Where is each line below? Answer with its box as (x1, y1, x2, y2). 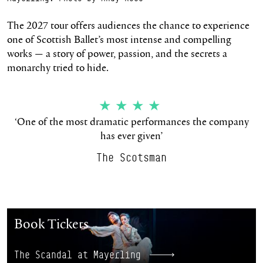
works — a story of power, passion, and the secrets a (7, 46, 227, 60)
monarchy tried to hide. (7, 60, 109, 75)
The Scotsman (96, 151, 167, 164)
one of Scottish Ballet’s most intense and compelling (7, 32, 231, 46)
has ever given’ (100, 128, 163, 142)
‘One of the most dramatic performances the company (14, 114, 249, 128)
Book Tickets (14, 214, 89, 233)
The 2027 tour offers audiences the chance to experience (7, 18, 249, 32)
